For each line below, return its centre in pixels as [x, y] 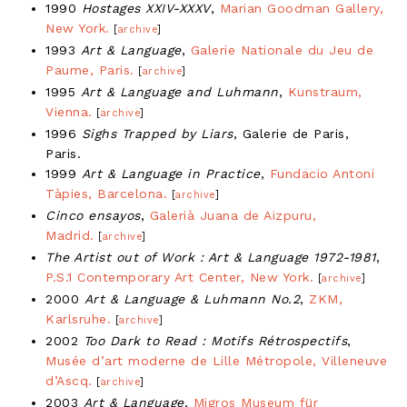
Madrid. [70, 235]
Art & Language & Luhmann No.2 [192, 298]
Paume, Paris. [90, 69]
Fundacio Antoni [322, 173]
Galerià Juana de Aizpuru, [233, 215]
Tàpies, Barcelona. [106, 193]
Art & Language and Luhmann [179, 91]
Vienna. [69, 111]
